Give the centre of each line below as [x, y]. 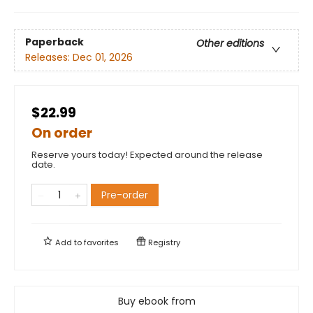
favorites [101, 242]
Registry [163, 242]
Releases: [49, 58]
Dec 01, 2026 [103, 58]
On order [62, 133]
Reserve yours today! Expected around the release [147, 154]
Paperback [54, 42]
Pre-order [125, 195]
